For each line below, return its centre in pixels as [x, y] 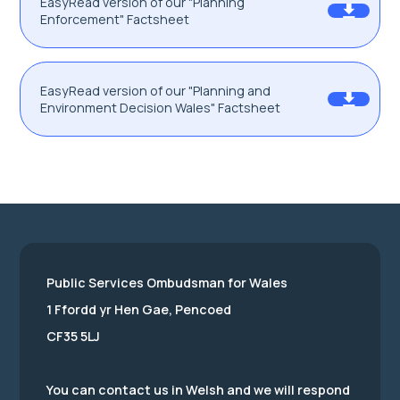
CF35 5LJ [73, 337]
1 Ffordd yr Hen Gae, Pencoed [139, 310]
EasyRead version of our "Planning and [155, 91]
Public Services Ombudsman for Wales [167, 283]
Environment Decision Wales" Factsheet [160, 108]
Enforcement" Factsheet [115, 20]
